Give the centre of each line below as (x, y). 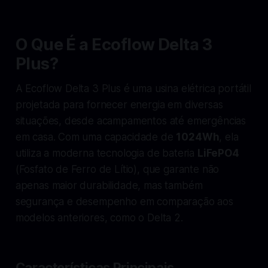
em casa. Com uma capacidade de (96, 137)
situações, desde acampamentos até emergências (131, 121)
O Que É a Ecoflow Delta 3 (114, 44)
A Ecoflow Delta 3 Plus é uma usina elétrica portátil (133, 88)
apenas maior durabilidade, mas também (109, 185)
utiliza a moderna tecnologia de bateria (106, 153)
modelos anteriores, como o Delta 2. (99, 217)
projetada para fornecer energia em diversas (119, 104)
